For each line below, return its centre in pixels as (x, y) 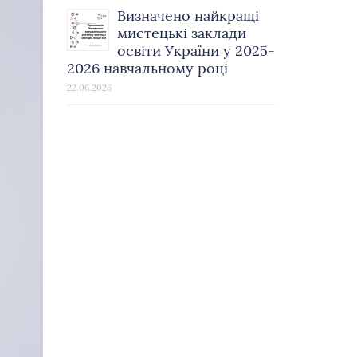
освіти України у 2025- (196, 50)
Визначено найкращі (188, 15)
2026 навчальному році (147, 68)
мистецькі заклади (181, 33)
